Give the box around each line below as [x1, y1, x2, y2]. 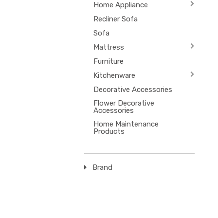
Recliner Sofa [93, 14, 138, 23]
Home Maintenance [93, 119, 159, 128]
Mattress [93, 42, 124, 52]
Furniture [93, 56, 124, 66]
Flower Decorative [93, 98, 154, 108]
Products [93, 127, 125, 136]
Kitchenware [93, 71, 135, 80]
